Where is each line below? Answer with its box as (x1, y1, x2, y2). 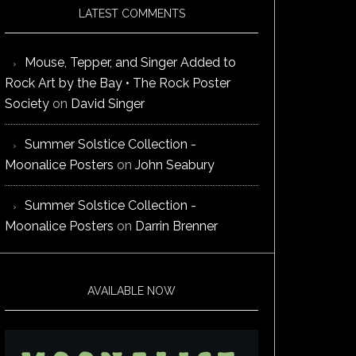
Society (5, 96, 49, 112)
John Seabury (135, 157, 215, 173)
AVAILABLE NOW (87, 284, 176, 298)
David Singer (71, 96, 145, 112)
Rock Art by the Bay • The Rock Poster (5, 75, 230, 91)
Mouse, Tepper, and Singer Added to (25, 55, 236, 71)
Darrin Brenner (135, 219, 218, 234)
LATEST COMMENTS (78, 7, 185, 21)
